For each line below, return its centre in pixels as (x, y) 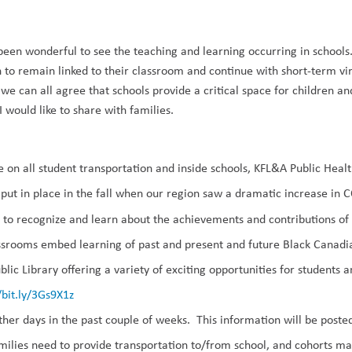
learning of (109, 244)
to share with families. (117, 110)
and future (252, 244)
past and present (181, 244)
